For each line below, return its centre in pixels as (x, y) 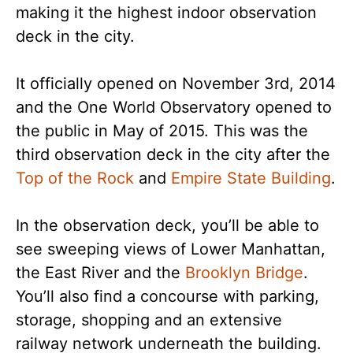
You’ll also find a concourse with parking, (167, 296)
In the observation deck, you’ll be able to (167, 225)
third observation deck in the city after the (173, 154)
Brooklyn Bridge (244, 273)
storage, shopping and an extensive (149, 320)
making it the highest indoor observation (166, 13)
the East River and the (100, 273)
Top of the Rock (75, 178)
